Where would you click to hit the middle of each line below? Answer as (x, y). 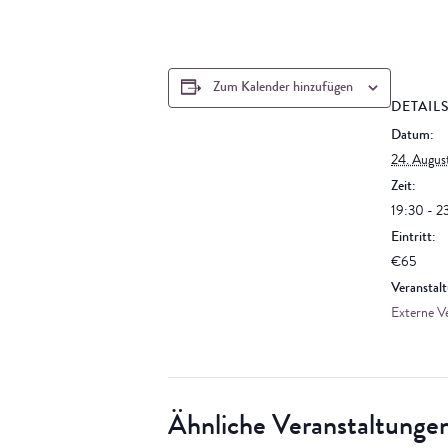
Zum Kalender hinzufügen (283, 88)
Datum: (412, 136)
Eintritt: (413, 238)
